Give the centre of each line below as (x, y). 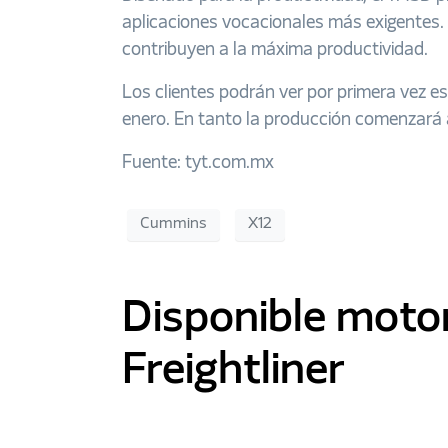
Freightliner (233, 371)
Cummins (173, 224)
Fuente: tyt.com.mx (198, 162)
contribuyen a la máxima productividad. (275, 49)
